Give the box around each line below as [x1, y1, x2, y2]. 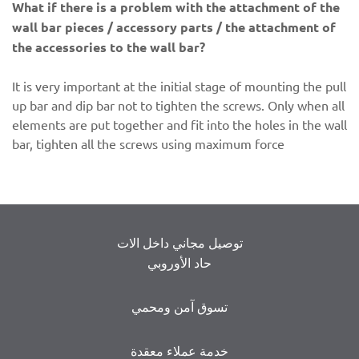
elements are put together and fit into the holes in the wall [12, 116, 347, 132]
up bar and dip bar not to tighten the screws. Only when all [12, 97, 345, 113]
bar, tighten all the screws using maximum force [12, 135, 284, 151]
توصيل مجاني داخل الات [116, 234, 243, 250]
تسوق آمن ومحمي [131, 298, 228, 314]
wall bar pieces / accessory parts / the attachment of [12, 18, 336, 35]
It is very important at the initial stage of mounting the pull [12, 78, 346, 94]
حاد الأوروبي [147, 254, 212, 270]
